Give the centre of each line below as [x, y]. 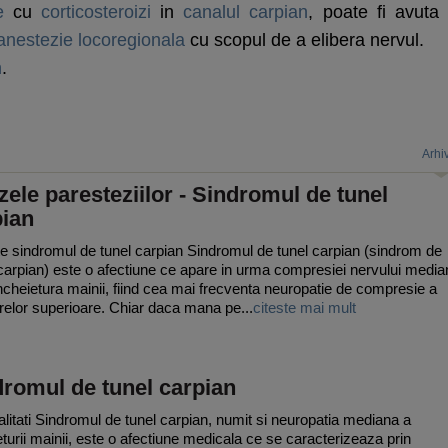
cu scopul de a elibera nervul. [304, 40]
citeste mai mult [304, 307]
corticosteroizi [95, 12]
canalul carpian [246, 12]
